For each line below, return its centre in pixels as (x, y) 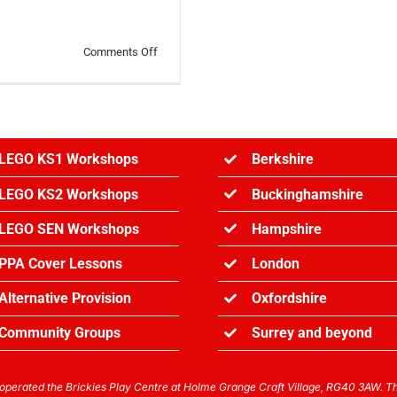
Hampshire (287, 229)
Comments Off (121, 52)
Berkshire (283, 160)
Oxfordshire (290, 299)
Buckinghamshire (308, 194)
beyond (349, 333)
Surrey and (289, 333)
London (276, 264)
